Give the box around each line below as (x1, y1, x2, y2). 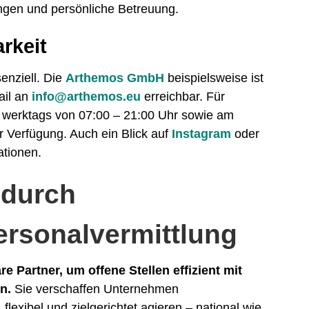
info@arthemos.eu (32, 90, 141, 104)
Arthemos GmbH (66, 71, 165, 86)
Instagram (172, 127, 232, 141)
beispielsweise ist (164, 71, 264, 86)
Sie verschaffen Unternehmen (11, 282, 179, 297)
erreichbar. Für (141, 90, 226, 104)
